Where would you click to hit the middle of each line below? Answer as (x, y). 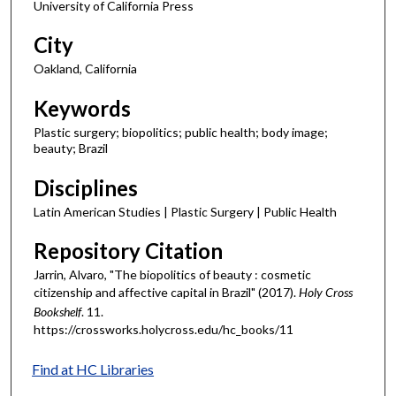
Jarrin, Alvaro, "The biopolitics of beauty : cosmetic (172, 275)
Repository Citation (128, 251)
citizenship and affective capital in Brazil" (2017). (166, 293)
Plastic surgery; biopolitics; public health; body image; (181, 133)
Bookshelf (57, 312)
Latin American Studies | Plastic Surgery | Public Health (185, 211)
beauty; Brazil (71, 148)
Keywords (82, 109)
